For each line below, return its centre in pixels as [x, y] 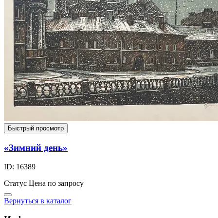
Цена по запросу [56, 183]
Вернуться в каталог [38, 200]
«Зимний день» [36, 147]
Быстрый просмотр [36, 128]
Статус [15, 183]
